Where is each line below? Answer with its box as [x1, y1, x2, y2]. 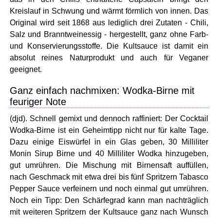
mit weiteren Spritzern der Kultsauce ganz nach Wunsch [10, 207, 208, 216]
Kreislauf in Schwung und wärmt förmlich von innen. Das [10, 6, 208, 15]
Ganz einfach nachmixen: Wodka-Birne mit [10, 85, 195, 96]
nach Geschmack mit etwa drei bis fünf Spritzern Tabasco [10, 172, 208, 181]
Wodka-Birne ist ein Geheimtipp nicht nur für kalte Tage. [10, 126, 208, 134]
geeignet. [10, 65, 42, 73]
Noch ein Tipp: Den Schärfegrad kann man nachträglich [10, 196, 208, 204]
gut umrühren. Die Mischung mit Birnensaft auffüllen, [10, 161, 208, 169]
